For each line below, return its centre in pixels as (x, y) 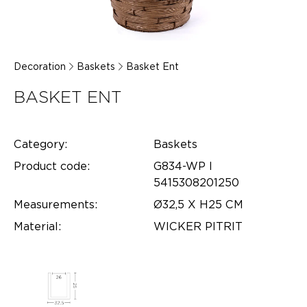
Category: (40, 144)
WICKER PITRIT (198, 226)
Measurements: (56, 205)
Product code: (52, 166)
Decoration (40, 66)
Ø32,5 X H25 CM (198, 205)
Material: (37, 226)
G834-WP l (183, 166)
